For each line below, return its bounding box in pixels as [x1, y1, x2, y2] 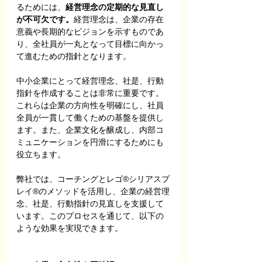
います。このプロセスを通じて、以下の [16, 211, 164, 220]
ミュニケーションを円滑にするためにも [16, 137, 164, 147]
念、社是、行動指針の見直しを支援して [16, 199, 164, 208]
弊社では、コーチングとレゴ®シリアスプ [16, 174, 170, 184]
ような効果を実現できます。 [16, 223, 123, 233]
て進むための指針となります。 [16, 51, 131, 61]
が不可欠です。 [16, 15, 74, 24]
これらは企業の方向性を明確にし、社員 [16, 101, 164, 110]
